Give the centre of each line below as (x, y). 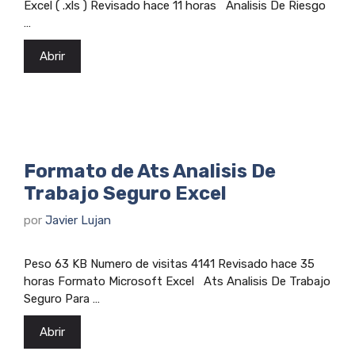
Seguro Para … (62, 299)
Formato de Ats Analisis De (150, 171)
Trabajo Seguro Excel (125, 193)
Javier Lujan (78, 221)
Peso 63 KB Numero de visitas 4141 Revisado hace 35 (169, 264)
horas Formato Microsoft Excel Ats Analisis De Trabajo (177, 282)
